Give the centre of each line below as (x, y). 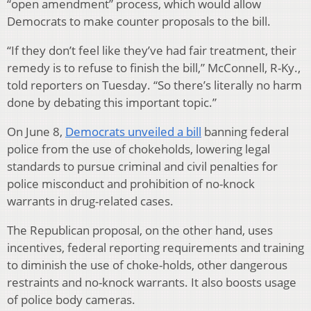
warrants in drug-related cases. (90, 201)
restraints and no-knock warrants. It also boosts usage (152, 283)
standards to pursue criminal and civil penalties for (142, 167)
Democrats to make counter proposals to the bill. (139, 22)
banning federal (245, 132)
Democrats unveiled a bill (133, 132)
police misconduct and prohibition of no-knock (131, 184)
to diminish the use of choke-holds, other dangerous (147, 265)
